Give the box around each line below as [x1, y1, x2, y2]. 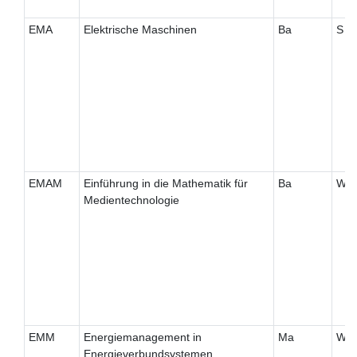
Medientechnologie [83, 194, 179, 207]
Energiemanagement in [83, 331, 202, 344]
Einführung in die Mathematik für [83, 177, 248, 190]
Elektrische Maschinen [83, 23, 197, 37]
